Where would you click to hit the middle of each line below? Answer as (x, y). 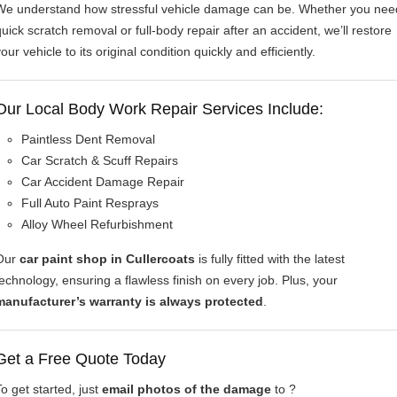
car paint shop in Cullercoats (107, 258)
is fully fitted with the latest (270, 258)
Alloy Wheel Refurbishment (97, 224)
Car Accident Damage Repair (103, 181)
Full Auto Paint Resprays (90, 202)
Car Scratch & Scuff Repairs (100, 160)
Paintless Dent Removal (88, 139)
